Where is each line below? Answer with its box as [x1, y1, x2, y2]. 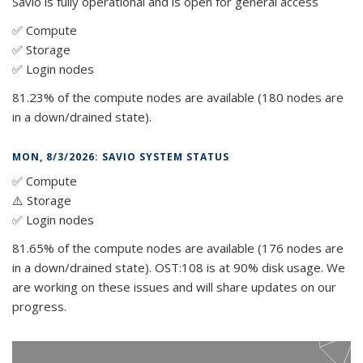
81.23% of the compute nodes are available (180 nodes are [12, 88, 344, 105]
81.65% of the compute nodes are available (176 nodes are [12, 239, 344, 256]
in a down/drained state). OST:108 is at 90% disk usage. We [12, 258, 345, 275]
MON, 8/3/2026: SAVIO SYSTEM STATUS [12, 149, 229, 164]
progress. [12, 297, 66, 314]
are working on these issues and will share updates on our [12, 278, 336, 295]
